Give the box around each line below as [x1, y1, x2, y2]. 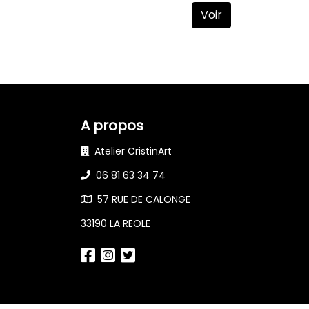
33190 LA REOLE [81, 217, 150, 231]
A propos [81, 116, 143, 136]
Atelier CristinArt [94, 144, 172, 159]
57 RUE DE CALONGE [97, 192, 190, 207]
